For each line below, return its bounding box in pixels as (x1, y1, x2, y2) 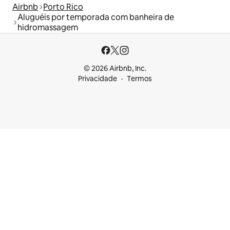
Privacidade (78, 74, 117, 84)
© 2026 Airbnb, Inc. (84, 64, 146, 73)
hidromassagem (17, 22, 78, 33)
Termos (127, 74, 152, 84)
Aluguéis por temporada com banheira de (17, 12, 174, 23)
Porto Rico (43, 2, 83, 13)
